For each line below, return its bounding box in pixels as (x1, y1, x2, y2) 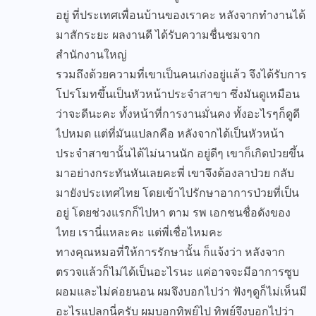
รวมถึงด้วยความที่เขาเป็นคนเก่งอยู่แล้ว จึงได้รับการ (56, 67, 307, 83)
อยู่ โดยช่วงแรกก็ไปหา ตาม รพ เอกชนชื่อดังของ (56, 205, 291, 221)
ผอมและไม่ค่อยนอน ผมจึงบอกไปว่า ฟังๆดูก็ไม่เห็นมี (56, 284, 307, 300)
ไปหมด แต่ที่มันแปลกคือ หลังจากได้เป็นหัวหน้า (56, 126, 284, 142)
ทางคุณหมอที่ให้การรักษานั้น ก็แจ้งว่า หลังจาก (56, 245, 285, 260)
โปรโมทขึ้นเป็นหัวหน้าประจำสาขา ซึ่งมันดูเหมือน (56, 87, 300, 102)
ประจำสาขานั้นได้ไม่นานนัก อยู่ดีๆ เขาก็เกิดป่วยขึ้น (56, 146, 304, 162)
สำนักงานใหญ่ (56, 47, 127, 63)
